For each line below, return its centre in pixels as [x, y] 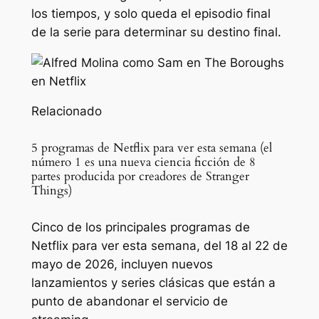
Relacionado [66, 111]
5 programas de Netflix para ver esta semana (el [151, 147]
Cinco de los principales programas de [140, 227]
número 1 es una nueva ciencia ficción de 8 [143, 162]
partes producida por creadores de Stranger [140, 176]
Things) [51, 190]
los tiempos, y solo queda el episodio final [151, 13]
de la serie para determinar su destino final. [156, 32]
